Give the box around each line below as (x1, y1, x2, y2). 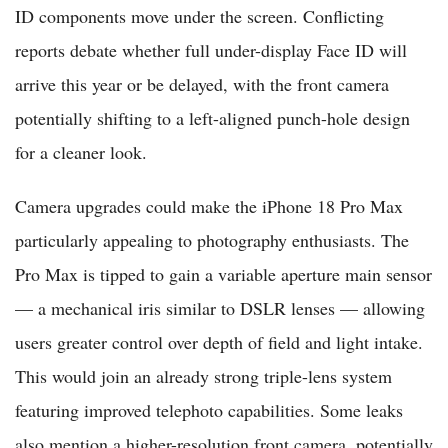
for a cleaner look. (15, 139, 147, 164)
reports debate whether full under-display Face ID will (15, 37, 407, 62)
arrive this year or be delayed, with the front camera (15, 71, 389, 96)
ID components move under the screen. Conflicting (15, 3, 384, 28)
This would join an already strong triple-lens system (15, 363, 392, 388)
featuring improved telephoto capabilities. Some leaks (15, 397, 403, 422)
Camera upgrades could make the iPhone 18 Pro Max (15, 193, 403, 218)
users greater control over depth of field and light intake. (15, 329, 423, 354)
